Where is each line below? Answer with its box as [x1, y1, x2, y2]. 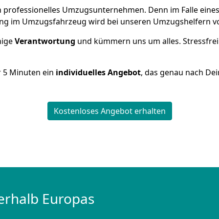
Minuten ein [7, 67, 56, 78]
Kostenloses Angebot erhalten [53, 106, 166, 116]
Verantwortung [15, 36, 77, 46]
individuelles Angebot [56, 67, 141, 78]
